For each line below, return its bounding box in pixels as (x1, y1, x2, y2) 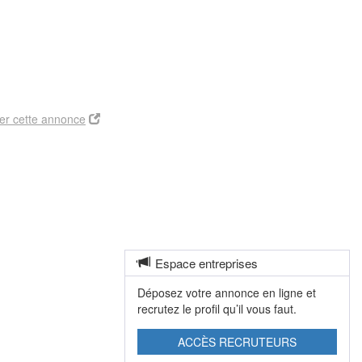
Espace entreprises (154, 255, 258, 271)
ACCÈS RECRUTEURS (177, 334, 297, 350)
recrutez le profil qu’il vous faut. (137, 301, 297, 317)
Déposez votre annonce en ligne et (137, 284, 316, 301)
